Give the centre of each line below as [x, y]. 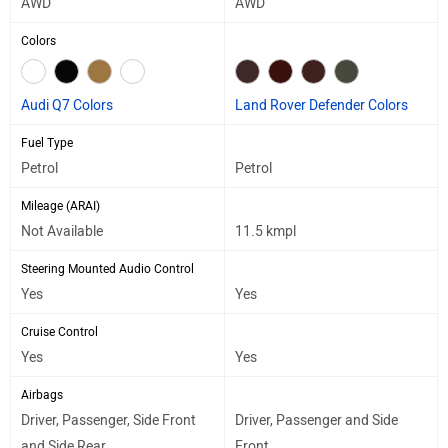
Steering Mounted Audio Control [107, 268]
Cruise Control [59, 331]
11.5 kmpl [265, 231]
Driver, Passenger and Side [316, 420]
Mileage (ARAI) [60, 205]
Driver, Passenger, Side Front [108, 420]
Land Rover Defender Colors [321, 105]
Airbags [42, 394]
